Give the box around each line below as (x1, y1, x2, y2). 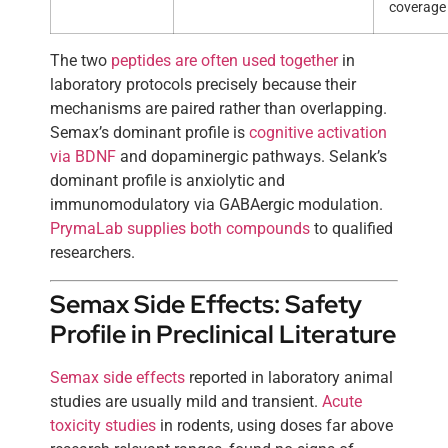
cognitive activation (249, 123, 387, 143)
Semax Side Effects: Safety (50, 287, 362, 321)
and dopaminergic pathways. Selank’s (116, 147, 387, 167)
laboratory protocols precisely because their (50, 75, 356, 95)
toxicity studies (50, 415, 156, 435)
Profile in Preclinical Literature (50, 317, 396, 351)
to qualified (310, 219, 393, 239)
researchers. (50, 243, 135, 263)
